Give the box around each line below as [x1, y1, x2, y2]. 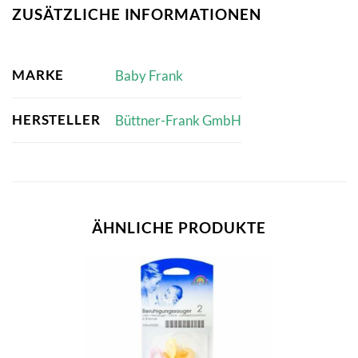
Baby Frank [114, 66, 183, 84]
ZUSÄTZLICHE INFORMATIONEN [12, 4, 261, 23]
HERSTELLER [12, 111, 101, 129]
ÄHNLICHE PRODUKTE [92, 218, 266, 237]
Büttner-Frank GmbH [114, 111, 241, 129]
